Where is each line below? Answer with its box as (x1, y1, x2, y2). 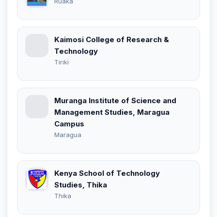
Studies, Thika (54, 180, 107, 189)
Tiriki (54, 58, 69, 66)
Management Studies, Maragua (54, 107, 170, 117)
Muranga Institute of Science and (54, 95, 176, 105)
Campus (54, 119, 84, 128)
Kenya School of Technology (54, 168, 160, 178)
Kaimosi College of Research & (54, 34, 169, 44)
